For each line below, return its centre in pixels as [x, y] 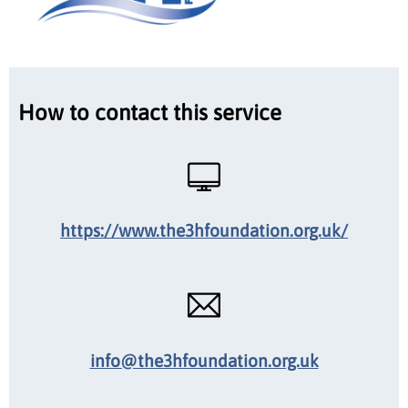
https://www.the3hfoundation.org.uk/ [204, 230]
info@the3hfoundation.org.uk [204, 360]
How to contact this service [150, 112]
